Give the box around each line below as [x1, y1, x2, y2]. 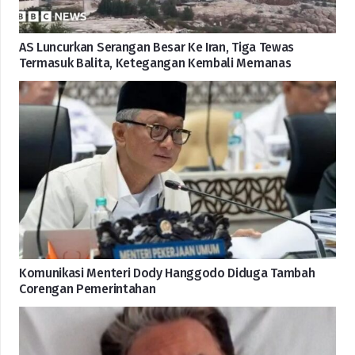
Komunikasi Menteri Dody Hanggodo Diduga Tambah [19, 265, 315, 281]
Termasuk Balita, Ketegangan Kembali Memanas [19, 55, 292, 71]
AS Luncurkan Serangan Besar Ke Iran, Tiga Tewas [19, 40, 294, 55]
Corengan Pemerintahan [19, 281, 156, 296]
